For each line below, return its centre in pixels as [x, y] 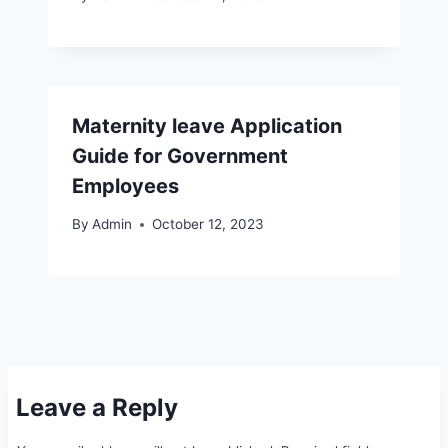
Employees [125, 185]
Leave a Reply [97, 407]
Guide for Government [180, 155]
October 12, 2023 [208, 224]
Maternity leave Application [207, 125]
